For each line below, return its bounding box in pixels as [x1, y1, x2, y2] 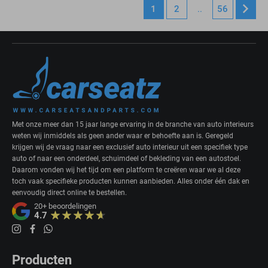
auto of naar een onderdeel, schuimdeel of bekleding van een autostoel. [12, 154, 241, 163]
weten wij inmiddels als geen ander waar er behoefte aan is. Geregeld [12, 131, 233, 140]
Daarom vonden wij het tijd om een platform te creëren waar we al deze [12, 165, 240, 174]
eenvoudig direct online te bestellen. [12, 188, 127, 197]
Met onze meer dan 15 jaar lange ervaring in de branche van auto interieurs [12, 120, 254, 129]
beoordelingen [47, 201, 97, 211]
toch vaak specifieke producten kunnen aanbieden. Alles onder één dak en [12, 176, 249, 185]
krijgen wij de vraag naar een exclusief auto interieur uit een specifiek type [12, 142, 248, 151]
